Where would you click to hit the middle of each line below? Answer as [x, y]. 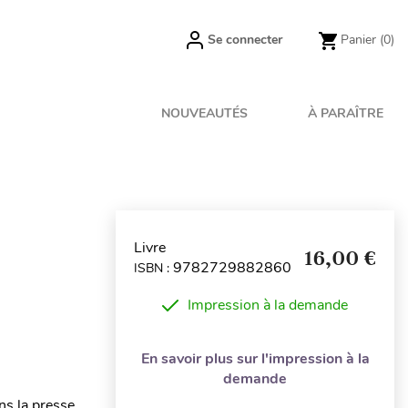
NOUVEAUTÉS [205, 113]
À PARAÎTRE [346, 113]
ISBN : [153, 268]
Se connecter [245, 40]
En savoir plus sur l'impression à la [255, 359]
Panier [358, 40]
